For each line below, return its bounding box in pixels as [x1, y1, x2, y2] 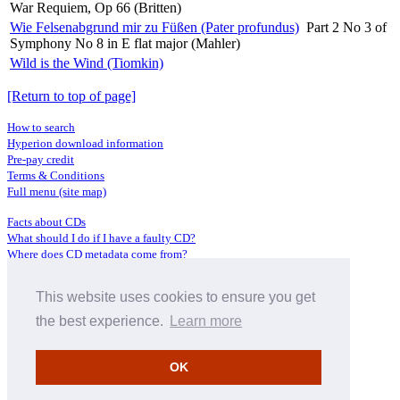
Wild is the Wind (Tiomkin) [10, 54, 163, 71]
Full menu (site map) [7, 184, 106, 198]
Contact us [7, 262, 59, 277]
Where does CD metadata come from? [7, 246, 187, 261]
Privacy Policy [7, 325, 78, 339]
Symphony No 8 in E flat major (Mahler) [10, 35, 240, 51]
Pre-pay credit [7, 152, 74, 166]
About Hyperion [7, 341, 86, 355]
